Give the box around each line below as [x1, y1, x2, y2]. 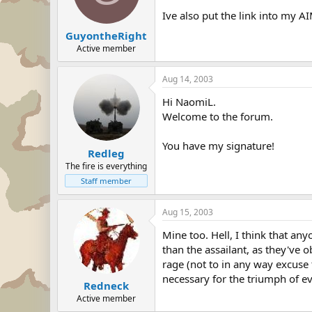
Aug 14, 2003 [162, 73, 213, 85]
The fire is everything [65, 159, 147, 172]
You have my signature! [162, 139, 274, 153]
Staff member [81, 175, 132, 186]
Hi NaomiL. [162, 95, 216, 109]
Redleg [88, 146, 125, 160]
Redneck [84, 279, 129, 292]
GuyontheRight [65, 29, 147, 42]
